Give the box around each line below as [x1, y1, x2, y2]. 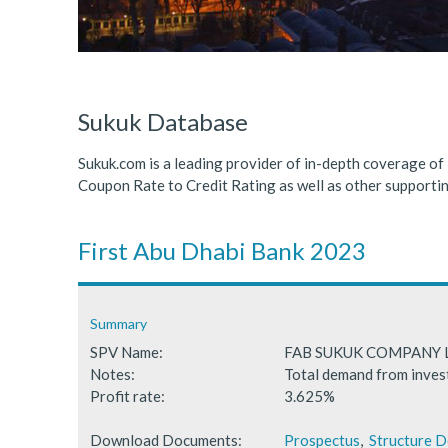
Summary [89, 315, 147, 333]
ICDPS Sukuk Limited [276, 2, 415, 20]
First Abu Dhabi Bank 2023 [78, 236, 367, 266]
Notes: [89, 364, 135, 383]
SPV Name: [89, 342, 163, 361]
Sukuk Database [78, 106, 249, 136]
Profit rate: [89, 386, 165, 405]
